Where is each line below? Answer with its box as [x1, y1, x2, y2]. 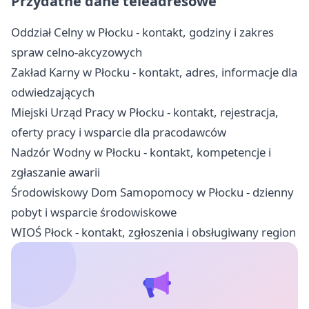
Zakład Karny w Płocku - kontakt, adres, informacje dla [11, 63, 297, 80]
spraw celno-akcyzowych [11, 43, 142, 60]
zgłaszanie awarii [11, 163, 100, 180]
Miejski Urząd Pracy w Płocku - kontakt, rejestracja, [11, 103, 279, 120]
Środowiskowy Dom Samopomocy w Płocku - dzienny [11, 183, 294, 200]
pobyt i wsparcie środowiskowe [11, 203, 177, 220]
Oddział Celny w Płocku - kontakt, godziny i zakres [11, 23, 274, 40]
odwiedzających [11, 83, 94, 100]
